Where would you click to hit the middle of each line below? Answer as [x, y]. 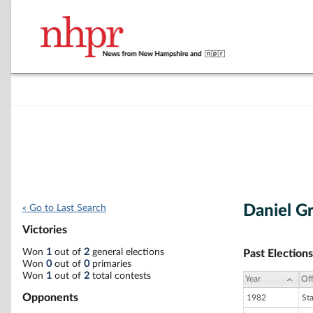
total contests [120, 276]
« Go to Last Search [64, 208]
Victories [45, 230]
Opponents [50, 297]
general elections [127, 252]
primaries [110, 264]
